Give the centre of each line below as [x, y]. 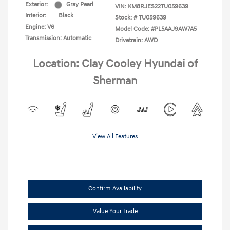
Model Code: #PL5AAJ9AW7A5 [156, 29]
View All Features [115, 137]
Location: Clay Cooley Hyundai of [115, 64]
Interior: [36, 16]
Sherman [115, 81]
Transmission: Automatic [58, 39]
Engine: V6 [40, 27]
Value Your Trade [115, 212]
